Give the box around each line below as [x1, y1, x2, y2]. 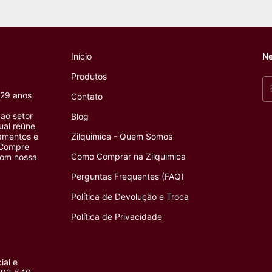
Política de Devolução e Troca [71, 191, 189, 202]
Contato [71, 90, 103, 101]
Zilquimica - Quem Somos [71, 131, 173, 141]
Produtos [71, 70, 107, 81]
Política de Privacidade [71, 211, 163, 222]
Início [71, 50, 92, 61]
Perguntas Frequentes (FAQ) [71, 171, 185, 182]
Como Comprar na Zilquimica [71, 151, 186, 161]
